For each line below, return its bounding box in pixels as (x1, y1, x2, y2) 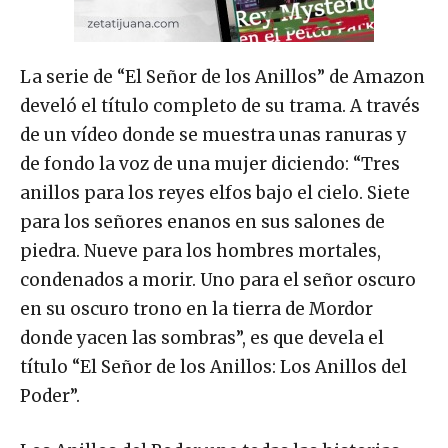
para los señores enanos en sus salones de (20, 211, 385, 234)
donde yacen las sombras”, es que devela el (20, 327, 384, 350)
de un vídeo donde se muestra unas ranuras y (20, 124, 407, 147)
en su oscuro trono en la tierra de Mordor (20, 298, 373, 321)
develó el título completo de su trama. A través (20, 95, 420, 118)
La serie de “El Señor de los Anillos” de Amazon (20, 66, 425, 89)
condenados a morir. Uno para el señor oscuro (20, 269, 416, 292)
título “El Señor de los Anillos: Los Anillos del (20, 356, 407, 379)
